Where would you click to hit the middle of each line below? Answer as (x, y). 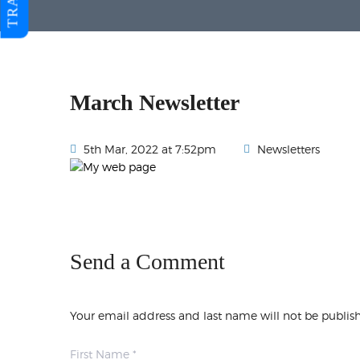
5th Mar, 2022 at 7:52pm (150, 149)
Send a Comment (147, 262)
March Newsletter (155, 102)
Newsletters (288, 149)
